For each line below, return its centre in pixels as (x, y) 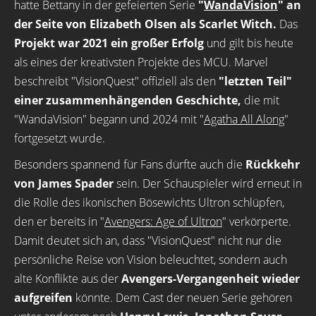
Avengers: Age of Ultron (163, 221)
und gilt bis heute (249, 43)
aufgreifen (43, 298)
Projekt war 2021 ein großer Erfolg (109, 43)
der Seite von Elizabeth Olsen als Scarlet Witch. (145, 24)
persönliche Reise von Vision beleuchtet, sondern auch (151, 260)
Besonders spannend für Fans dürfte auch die (130, 164)
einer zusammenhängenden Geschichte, (128, 100)
